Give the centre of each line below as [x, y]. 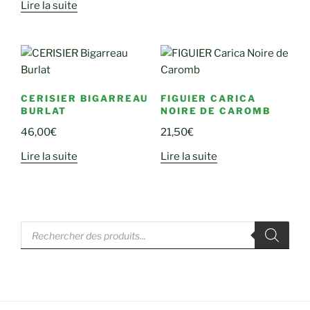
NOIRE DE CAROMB [216, 110]
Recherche [47, 226]
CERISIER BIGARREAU [85, 98]
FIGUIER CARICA [208, 98]
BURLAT [44, 110]
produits [42, 247]
